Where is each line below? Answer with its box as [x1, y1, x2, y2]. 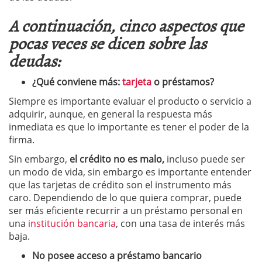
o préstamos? [151, 75, 214, 88]
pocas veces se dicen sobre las [9, 30, 206, 55]
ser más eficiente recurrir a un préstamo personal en [9, 204, 243, 217]
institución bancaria [28, 217, 116, 230]
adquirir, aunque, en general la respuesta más [9, 108, 212, 120]
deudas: [9, 48, 61, 73]
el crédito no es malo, [67, 153, 164, 166]
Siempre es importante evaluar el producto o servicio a [9, 95, 251, 108]
